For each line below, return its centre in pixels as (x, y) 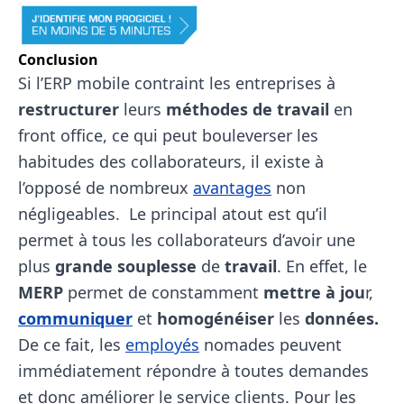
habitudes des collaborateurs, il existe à (171, 161)
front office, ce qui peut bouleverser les (168, 135)
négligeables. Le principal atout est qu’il (173, 214)
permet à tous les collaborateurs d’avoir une (187, 240)
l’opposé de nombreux (106, 188)
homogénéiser (216, 318)
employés (162, 344)
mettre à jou (314, 292)
